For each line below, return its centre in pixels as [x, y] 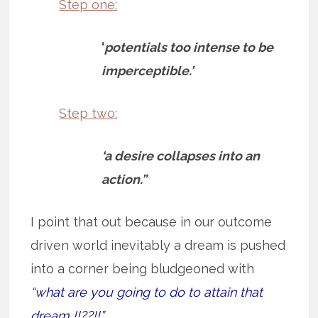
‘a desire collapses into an [181, 156]
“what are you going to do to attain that [147, 292]
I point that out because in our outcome [152, 222]
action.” [125, 180]
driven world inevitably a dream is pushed [158, 246]
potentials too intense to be [189, 48]
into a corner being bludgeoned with [143, 269]
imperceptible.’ [148, 71]
